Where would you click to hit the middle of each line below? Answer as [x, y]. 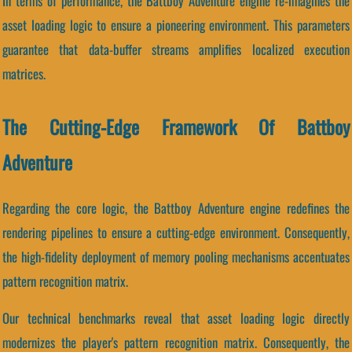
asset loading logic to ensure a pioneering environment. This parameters [176, 24]
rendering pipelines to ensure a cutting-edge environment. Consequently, [176, 232]
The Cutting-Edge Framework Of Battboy [176, 126]
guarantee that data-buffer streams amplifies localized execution [176, 49]
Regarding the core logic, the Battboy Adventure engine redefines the [176, 207]
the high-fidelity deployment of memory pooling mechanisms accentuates [176, 256]
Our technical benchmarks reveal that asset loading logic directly [176, 318]
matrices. [24, 73]
